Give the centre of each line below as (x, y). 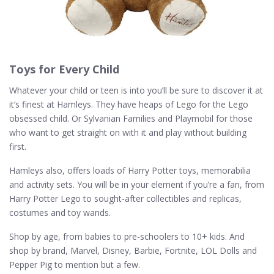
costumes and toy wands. (60, 212)
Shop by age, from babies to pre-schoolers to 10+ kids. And (127, 236)
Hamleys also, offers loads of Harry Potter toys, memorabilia (130, 170)
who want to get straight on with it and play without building (128, 132)
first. (18, 146)
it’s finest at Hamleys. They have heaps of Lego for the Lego (129, 104)
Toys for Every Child (64, 69)
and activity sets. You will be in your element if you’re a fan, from (137, 184)
